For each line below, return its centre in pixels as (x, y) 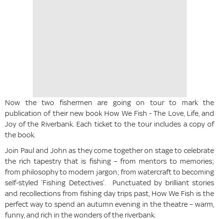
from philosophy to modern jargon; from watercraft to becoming (109, 172)
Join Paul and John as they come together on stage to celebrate (109, 151)
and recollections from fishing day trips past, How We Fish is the (109, 194)
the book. (20, 135)
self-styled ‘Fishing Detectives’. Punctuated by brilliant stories (109, 183)
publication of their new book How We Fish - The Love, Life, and (109, 113)
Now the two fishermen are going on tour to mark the (109, 103)
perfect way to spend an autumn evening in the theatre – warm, (109, 204)
